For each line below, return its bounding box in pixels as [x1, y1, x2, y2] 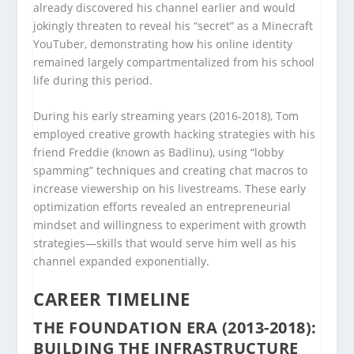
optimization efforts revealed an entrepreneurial [33, 198, 292, 214]
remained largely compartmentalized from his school [33, 54, 315, 70]
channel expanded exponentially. [33, 253, 210, 269]
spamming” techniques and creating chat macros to [33, 162, 308, 178]
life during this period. [33, 72, 153, 88]
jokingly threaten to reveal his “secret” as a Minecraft [33, 17, 314, 33]
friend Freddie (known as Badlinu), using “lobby [33, 144, 284, 160]
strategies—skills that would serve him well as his [33, 235, 297, 250]
